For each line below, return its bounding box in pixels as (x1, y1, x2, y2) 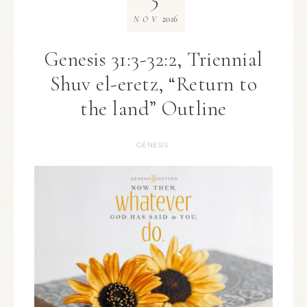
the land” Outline (80, 96, 227, 121)
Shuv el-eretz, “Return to (49, 71, 258, 97)
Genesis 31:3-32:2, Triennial (44, 47, 263, 72)
